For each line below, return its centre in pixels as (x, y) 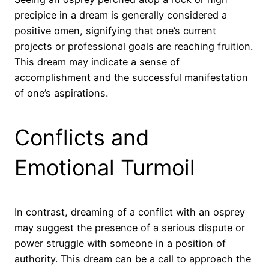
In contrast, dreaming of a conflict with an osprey (130, 212)
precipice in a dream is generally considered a (121, 15)
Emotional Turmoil (105, 168)
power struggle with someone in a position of (120, 243)
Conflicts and (82, 138)
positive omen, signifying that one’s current (115, 31)
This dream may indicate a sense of (97, 62)
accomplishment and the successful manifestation (131, 78)
